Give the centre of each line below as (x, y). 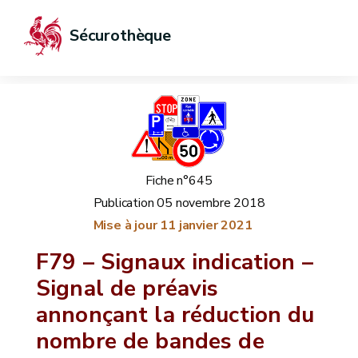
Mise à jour (125, 225)
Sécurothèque (120, 36)
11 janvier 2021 (206, 225)
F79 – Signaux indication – (175, 262)
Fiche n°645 (179, 181)
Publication (123, 203)
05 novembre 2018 (211, 203)
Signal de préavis (127, 288)
